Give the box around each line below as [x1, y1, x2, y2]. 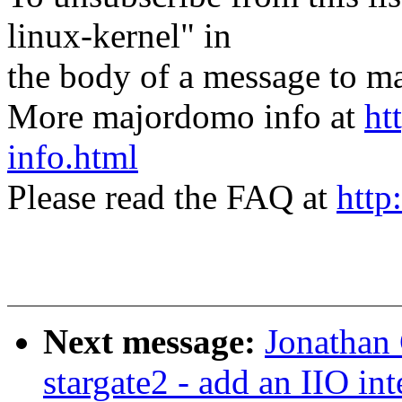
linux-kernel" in [7, 16, 232, 56]
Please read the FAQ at [7, 178, 336, 217]
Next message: [43, 322, 265, 362]
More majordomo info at [7, 97, 364, 136]
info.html [7, 137, 138, 177]
